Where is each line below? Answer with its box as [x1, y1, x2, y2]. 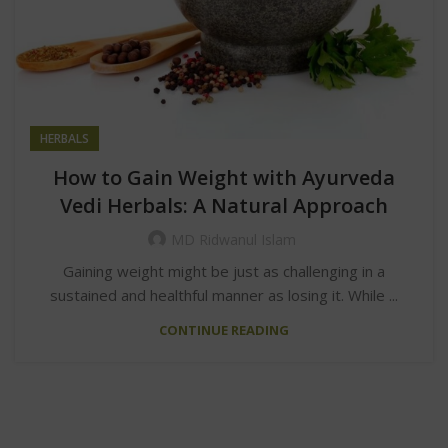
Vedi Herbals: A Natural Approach [60, 191, 388, 219]
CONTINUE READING [159, 320, 289, 339]
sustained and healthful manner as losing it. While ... [50, 284, 398, 305]
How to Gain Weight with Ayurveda [53, 163, 395, 191]
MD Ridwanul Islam [170, 229, 296, 249]
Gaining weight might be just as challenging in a [63, 260, 385, 281]
